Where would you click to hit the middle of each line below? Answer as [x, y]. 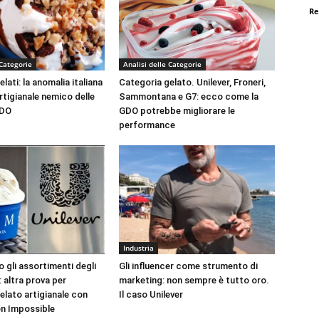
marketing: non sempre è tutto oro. [194, 280]
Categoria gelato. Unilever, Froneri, [193, 82]
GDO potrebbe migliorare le [177, 110]
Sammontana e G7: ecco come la [189, 96]
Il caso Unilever [151, 294]
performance [147, 125]
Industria [139, 247]
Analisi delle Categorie [163, 64]
